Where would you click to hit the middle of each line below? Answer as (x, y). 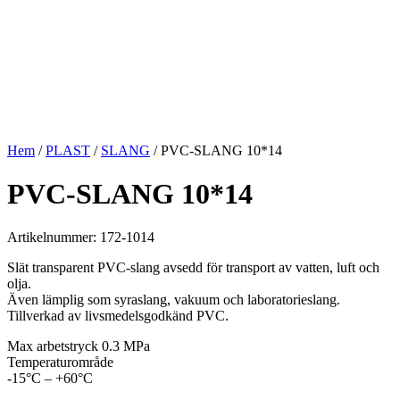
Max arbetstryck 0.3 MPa (79, 346)
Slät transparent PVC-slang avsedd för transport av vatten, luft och (193, 268)
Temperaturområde (60, 362)
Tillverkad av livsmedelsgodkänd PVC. (118, 316)
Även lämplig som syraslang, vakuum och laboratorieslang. (174, 300)
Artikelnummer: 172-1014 (81, 237)
